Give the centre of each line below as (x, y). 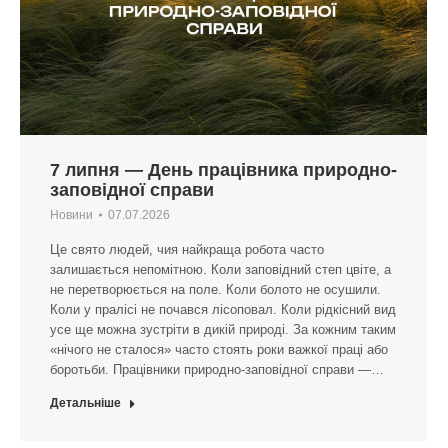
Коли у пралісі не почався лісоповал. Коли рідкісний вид (223, 310)
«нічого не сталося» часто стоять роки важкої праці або (219, 350)
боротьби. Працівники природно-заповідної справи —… (217, 370)
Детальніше (85, 403)
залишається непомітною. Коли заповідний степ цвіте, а (220, 270)
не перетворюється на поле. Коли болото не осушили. (215, 290)
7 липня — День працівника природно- (223, 170)
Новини (71, 215)
